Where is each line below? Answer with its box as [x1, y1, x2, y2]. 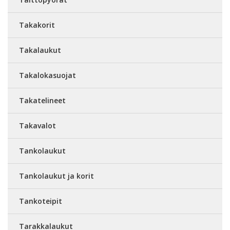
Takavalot [19, 120, 56, 130]
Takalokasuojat [19, 70, 76, 80]
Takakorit [19, 20, 55, 30]
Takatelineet [19, 95, 66, 105]
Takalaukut [19, 45, 61, 55]
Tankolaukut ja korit [19, 170, 94, 181]
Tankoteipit [19, 196, 62, 206]
